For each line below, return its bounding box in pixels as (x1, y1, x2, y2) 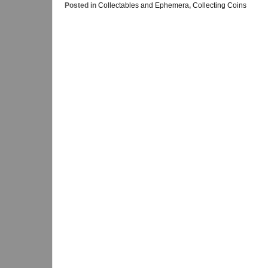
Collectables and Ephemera (98, 1, 189, 10)
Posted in (65, 1, 98, 10)
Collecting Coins (193, 1, 246, 10)
